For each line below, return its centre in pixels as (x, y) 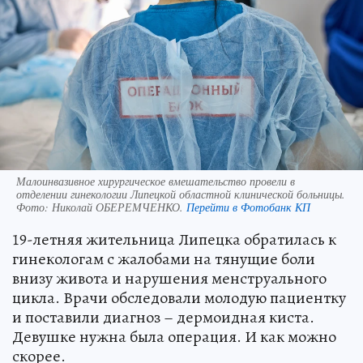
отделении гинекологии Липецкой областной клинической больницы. (181, 194)
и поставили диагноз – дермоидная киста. (163, 317)
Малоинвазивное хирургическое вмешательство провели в (156, 181)
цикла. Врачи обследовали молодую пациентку (179, 297)
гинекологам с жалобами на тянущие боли (164, 258)
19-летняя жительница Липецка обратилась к (174, 239)
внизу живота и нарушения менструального (169, 278)
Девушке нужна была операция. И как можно (174, 336)
